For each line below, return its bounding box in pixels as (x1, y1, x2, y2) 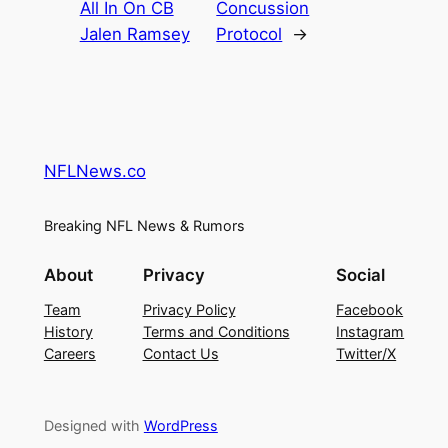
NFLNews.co (43, 160, 146, 181)
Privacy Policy (142, 301, 236, 319)
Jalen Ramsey (79, 23, 190, 44)
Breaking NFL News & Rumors (43, 216, 245, 234)
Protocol (216, 23, 283, 44)
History (43, 323, 93, 341)
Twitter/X (336, 345, 397, 363)
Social (336, 265, 386, 286)
